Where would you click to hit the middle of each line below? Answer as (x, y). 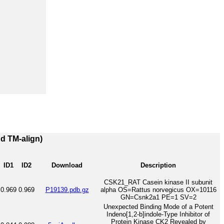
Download (67, 165)
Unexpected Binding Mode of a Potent (158, 206)
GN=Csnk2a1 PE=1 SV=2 (158, 197)
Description (158, 165)
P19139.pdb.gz (67, 189)
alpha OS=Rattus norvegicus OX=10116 (158, 189)
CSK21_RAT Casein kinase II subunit (158, 182)
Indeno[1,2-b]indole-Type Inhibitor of (158, 214)
